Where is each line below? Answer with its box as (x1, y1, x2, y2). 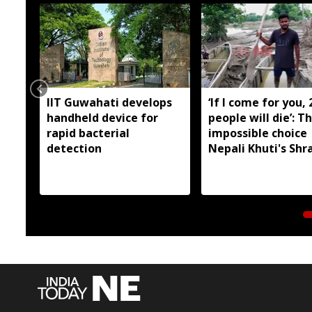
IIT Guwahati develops (47, 94, 172, 110)
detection (47, 140, 102, 156)
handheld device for (47, 109, 158, 125)
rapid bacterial (47, 125, 130, 141)
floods (208, 171, 242, 187)
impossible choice (208, 125, 307, 141)
